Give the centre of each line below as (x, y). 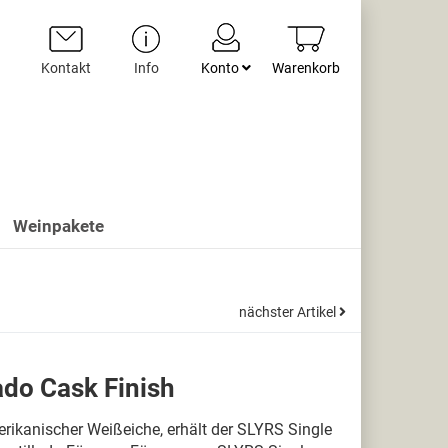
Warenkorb (306, 68)
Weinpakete (59, 226)
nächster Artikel (289, 312)
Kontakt (66, 68)
